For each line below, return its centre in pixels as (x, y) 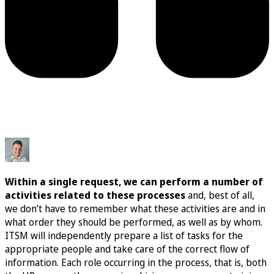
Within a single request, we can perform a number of (134, 182)
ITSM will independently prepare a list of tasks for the (124, 236)
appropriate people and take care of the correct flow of (127, 249)
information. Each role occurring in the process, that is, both (136, 263)
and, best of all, (220, 195)
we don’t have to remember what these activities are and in (135, 209)
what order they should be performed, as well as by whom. (134, 222)
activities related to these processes (95, 195)
